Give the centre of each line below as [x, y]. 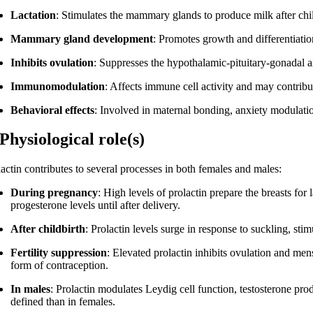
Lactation [34, 15]
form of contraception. [60, 265]
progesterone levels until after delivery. [96, 205]
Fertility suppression [59, 253]
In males [31, 289]
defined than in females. [63, 302]
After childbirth [48, 229]
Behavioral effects [53, 110]
